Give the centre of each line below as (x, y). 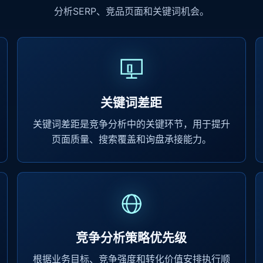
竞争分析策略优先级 (131, 237)
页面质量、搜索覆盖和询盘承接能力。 (131, 139)
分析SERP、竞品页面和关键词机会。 (131, 11)
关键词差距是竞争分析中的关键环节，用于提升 (131, 124)
